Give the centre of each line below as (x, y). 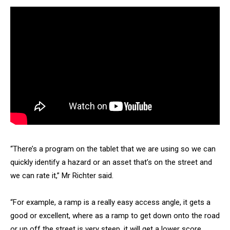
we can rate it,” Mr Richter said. (62, 175)
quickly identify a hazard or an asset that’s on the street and (111, 162)
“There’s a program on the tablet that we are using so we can (113, 149)
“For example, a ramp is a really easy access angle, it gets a (110, 202)
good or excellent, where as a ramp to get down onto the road (115, 215)
